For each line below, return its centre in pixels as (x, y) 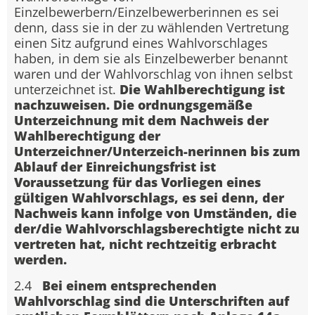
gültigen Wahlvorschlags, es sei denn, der (149, 198)
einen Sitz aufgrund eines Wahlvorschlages (141, 43)
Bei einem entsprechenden (129, 285)
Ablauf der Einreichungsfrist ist (115, 167)
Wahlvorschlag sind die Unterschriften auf (152, 301)
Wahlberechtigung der (87, 136)
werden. (40, 260)
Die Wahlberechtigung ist (202, 90)
